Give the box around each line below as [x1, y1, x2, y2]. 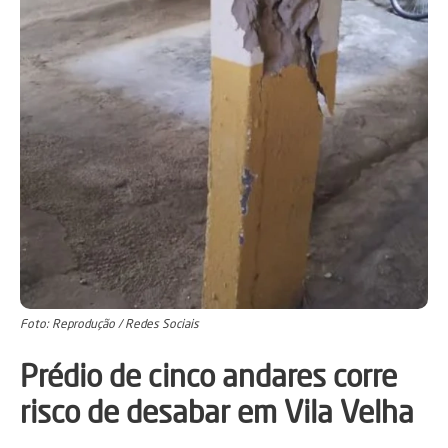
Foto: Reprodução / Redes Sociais [20, 316, 199, 332]
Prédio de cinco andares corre [20, 358, 397, 395]
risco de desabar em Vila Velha [20, 394, 414, 431]
